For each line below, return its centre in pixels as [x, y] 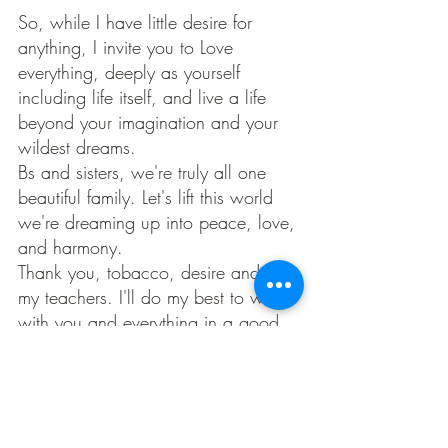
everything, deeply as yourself [132, 72]
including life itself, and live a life [145, 97]
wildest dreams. [80, 147]
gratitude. [56, 372]
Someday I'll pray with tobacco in [148, 421]
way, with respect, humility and [139, 347]
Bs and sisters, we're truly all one [145, 172]
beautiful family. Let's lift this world [148, 197]
